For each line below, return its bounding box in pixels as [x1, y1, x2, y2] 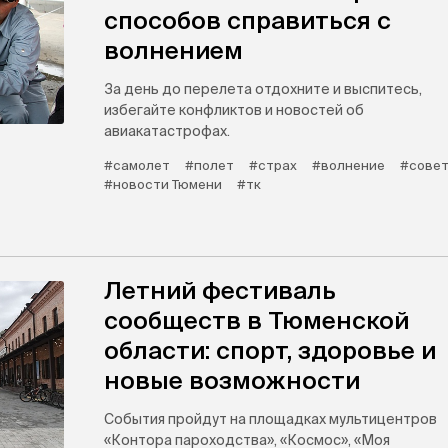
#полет [185, 158, 234, 173]
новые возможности [104, 367, 360, 394]
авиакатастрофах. [104, 123, 230, 139]
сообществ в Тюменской [104, 307, 409, 334]
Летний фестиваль [104, 277, 336, 304]
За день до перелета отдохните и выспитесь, [104, 81, 422, 97]
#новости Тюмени [104, 177, 222, 192]
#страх [249, 158, 297, 173]
